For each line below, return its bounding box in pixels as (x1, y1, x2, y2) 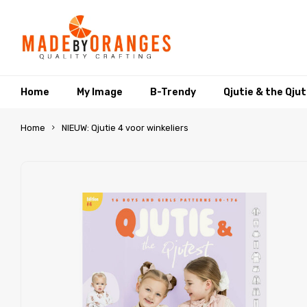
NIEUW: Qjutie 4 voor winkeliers (62, 123, 188, 133)
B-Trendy (150, 86, 196, 98)
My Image (77, 86, 123, 98)
